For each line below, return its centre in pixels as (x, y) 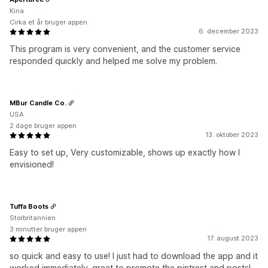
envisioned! (32, 164)
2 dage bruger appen (43, 126)
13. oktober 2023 (232, 135)
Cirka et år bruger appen (48, 22)
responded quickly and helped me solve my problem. (113, 61)
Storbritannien (33, 218)
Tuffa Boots (29, 206)
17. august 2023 (233, 238)
